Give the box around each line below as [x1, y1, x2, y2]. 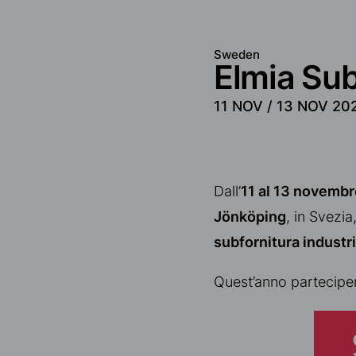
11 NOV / [213, 97, 273, 114]
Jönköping [213, 207, 286, 225]
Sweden [213, 46, 260, 62]
